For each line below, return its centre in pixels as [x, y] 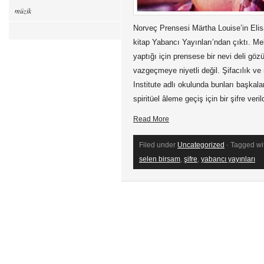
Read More [151, 119]
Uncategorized [201, 145]
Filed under [158, 145]
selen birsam [160, 159]
